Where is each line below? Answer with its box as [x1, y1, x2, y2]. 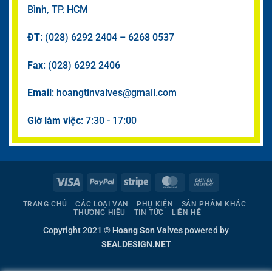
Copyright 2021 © [43, 225, 112, 236]
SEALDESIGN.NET [101, 239, 171, 250]
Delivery [216, 204, 247, 215]
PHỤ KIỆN [137, 199, 174, 208]
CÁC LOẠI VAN [75, 199, 129, 208]
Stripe [148, 176, 171, 187]
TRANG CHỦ [22, 199, 68, 208]
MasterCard [182, 176, 227, 187]
